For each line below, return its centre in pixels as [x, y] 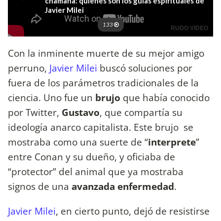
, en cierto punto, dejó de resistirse [133, 211]
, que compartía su [141, 112]
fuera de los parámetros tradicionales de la [103, 83]
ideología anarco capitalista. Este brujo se [101, 127]
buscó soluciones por [145, 68]
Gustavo [81, 112]
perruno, [29, 68]
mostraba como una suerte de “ [78, 142]
